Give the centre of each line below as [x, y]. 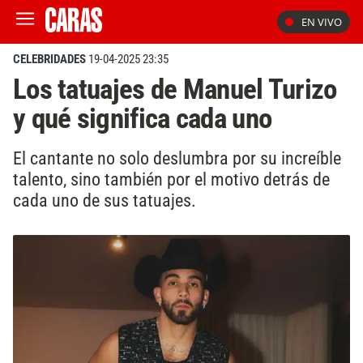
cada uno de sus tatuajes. [105, 200]
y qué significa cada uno [143, 118]
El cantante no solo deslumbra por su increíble [177, 158]
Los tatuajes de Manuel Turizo [175, 89]
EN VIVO [322, 22]
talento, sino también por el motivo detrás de [171, 179]
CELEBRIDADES [49, 59]
